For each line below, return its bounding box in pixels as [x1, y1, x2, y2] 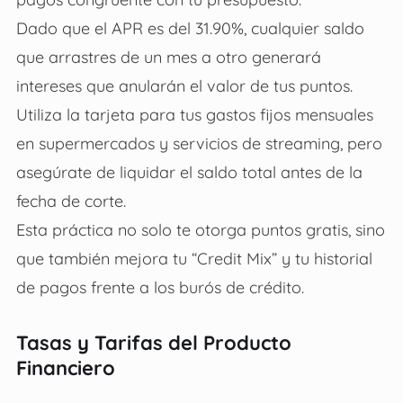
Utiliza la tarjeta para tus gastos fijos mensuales [15, 103, 373, 124]
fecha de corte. [15, 190, 126, 210]
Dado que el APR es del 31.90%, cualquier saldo [15, 17, 364, 38]
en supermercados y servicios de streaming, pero [15, 132, 382, 153]
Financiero [15, 354, 115, 381]
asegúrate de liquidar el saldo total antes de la [15, 161, 363, 182]
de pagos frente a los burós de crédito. [15, 276, 304, 297]
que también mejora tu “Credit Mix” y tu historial [15, 247, 372, 268]
